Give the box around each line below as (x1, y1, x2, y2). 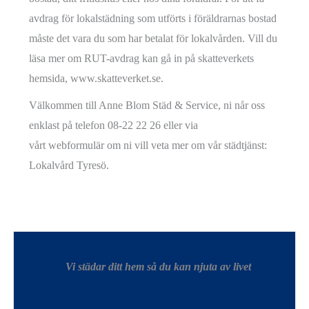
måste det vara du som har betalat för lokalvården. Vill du (29, 32, 278, 45)
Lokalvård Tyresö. (29, 159, 110, 172)
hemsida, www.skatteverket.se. (29, 72, 164, 85)
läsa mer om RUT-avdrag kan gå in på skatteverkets (29, 52, 255, 65)
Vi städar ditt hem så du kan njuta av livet (65, 261, 251, 273)
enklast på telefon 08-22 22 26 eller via (29, 119, 199, 132)
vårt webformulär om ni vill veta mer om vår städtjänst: (29, 139, 268, 152)
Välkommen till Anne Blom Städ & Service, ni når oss (29, 99, 266, 112)
